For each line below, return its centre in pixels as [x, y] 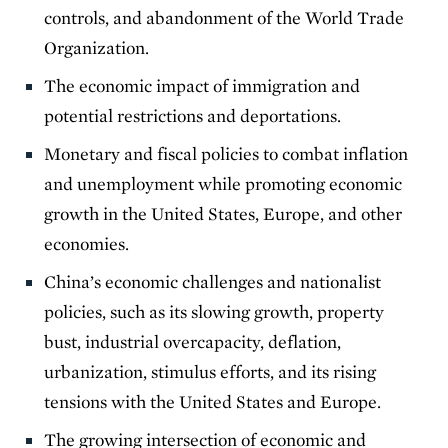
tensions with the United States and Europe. [217, 401]
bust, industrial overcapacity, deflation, [193, 341]
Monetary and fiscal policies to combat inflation [226, 153]
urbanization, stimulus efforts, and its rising [210, 371]
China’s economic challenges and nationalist [213, 281]
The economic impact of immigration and [202, 85]
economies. [93, 243]
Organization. [101, 47]
